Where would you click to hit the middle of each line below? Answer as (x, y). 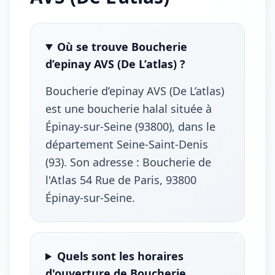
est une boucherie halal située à (129, 109)
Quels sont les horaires (121, 256)
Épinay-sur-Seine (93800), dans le (130, 126)
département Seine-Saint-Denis (127, 144)
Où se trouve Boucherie (122, 47)
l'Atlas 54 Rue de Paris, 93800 (121, 180)
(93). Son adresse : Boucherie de (128, 162)
